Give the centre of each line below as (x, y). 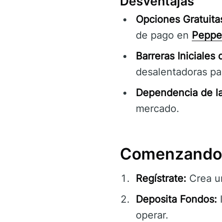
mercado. (158, 109)
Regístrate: (161, 179)
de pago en (164, 35)
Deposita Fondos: (176, 199)
